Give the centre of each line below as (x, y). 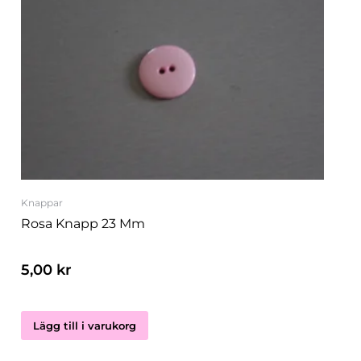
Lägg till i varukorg (85, 325)
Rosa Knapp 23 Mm (83, 223)
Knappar (42, 203)
